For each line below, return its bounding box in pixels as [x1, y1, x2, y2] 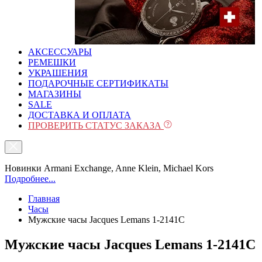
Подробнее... [5, 174, 56, 184]
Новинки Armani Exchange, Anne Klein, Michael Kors [5, 163, 213, 173]
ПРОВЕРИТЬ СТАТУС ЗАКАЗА [28, 120, 164, 130]
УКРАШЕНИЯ [28, 68, 88, 78]
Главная [28, 194, 60, 204]
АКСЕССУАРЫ [28, 47, 92, 57]
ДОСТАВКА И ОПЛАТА [28, 110, 131, 120]
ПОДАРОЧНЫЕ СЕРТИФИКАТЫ [28, 78, 168, 88]
